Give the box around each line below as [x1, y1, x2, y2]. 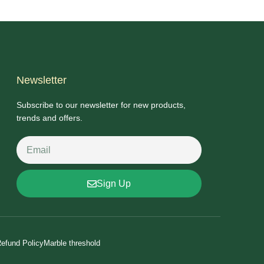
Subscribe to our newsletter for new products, [16, 100, 186, 110]
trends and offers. [16, 113, 82, 123]
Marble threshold [44, 239, 100, 248]
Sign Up [97, 178, 131, 189]
